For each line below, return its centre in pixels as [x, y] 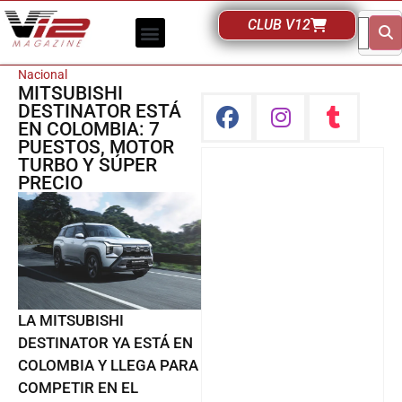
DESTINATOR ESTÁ [100, 111]
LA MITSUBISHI [71, 321]
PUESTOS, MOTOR [96, 147]
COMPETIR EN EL [78, 388]
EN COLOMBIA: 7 [89, 129]
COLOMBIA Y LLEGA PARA [108, 366]
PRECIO [50, 183]
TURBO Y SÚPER [87, 165]
